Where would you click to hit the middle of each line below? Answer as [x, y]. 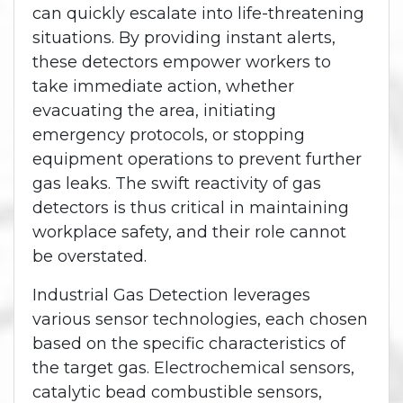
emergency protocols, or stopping [169, 135]
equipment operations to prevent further [197, 160]
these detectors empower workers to [182, 63]
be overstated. [90, 257]
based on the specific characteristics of [189, 344]
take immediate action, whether [163, 87]
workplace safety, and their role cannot [189, 233]
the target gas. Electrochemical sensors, [193, 368]
